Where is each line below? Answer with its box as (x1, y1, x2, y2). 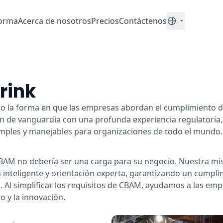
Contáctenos (118, 15, 167, 26)
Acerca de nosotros (17, 15, 91, 26)
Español (166, 20, 196, 32)
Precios (91, 15, 119, 26)
